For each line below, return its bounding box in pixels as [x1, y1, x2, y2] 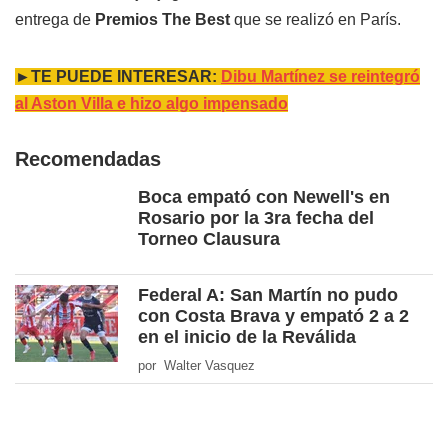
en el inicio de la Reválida [138, 327, 356, 348]
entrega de [15, 11, 95, 29]
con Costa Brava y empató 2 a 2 [138, 306, 409, 327]
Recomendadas [15, 148, 161, 171]
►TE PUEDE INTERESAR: [15, 68, 221, 86]
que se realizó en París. [230, 11, 401, 29]
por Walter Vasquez [138, 358, 255, 374]
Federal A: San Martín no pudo [138, 285, 398, 306]
